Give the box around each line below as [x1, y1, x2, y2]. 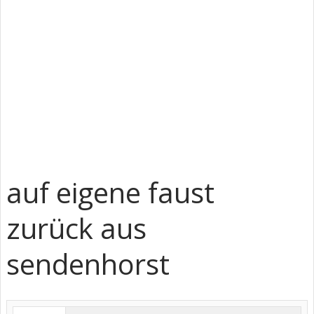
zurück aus [6, 209, 146, 247]
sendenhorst [6, 245, 170, 283]
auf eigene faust [6, 173, 214, 212]
